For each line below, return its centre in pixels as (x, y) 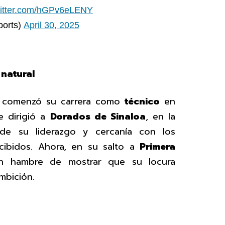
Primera (157, 147)
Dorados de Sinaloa (98, 117)
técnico (142, 102)
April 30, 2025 (51, 25)
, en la (160, 117)
